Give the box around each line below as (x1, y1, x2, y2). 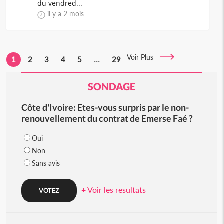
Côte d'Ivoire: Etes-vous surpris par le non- (21, 102, 189, 113)
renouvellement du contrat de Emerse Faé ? (21, 113, 193, 124)
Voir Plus (127, 53, 160, 61)
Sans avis (31, 159, 60, 167)
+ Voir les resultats (81, 185, 146, 194)
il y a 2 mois (47, 9, 84, 18)
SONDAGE (88, 80, 136, 92)
